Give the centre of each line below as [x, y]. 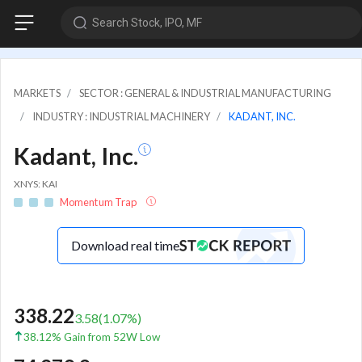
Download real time [125, 246]
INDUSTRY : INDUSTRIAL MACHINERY [121, 116]
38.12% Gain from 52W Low [92, 337]
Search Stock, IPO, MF [147, 22]
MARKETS [37, 93]
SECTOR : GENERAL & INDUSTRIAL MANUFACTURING [205, 93]
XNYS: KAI [36, 183]
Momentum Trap [99, 202]
